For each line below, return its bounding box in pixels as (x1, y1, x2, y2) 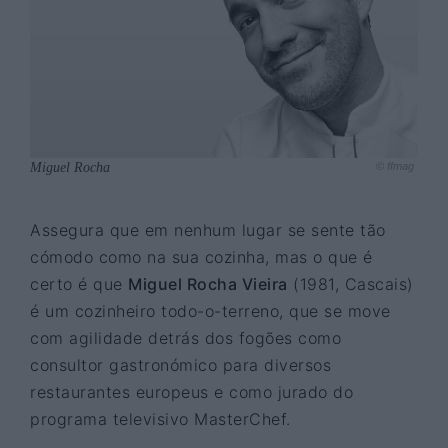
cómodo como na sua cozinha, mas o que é (30, 246, 373, 267)
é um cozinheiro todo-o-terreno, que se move (30, 300, 391, 321)
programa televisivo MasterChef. (30, 408, 291, 429)
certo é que (30, 273, 128, 294)
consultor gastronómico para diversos (30, 354, 331, 375)
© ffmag (376, 159, 414, 172)
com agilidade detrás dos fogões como (30, 327, 341, 348)
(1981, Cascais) (287, 273, 414, 294)
